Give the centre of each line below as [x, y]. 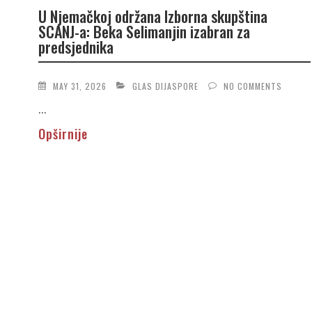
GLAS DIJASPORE [165, 86]
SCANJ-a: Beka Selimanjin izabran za [144, 32]
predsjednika [76, 47]
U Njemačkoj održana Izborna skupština [153, 16]
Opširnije [63, 133]
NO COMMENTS [252, 86]
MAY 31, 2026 [79, 86]
